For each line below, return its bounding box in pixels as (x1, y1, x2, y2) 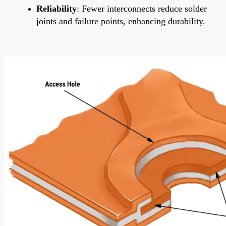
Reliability (36, 3, 77, 14)
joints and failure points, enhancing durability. (36, 16, 205, 26)
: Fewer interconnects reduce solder (77, 3, 207, 14)
